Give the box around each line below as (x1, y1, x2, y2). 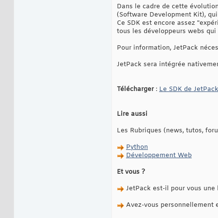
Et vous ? (117, 168, 145, 177)
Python (126, 143, 148, 152)
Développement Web (126, 151, 192, 160)
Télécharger (117, 85, 154, 94)
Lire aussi (117, 110, 147, 119)
